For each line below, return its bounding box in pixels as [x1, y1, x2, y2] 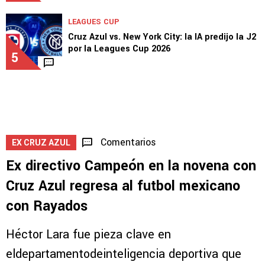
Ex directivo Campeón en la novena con [6, 156, 256, 176]
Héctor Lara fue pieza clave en [6, 225, 171, 243]
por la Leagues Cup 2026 [68, 42, 170, 55]
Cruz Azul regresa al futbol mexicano [6, 176, 240, 196]
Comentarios [101, 135, 156, 149]
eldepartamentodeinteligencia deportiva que [6, 245, 241, 263]
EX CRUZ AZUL [12, 137, 70, 147]
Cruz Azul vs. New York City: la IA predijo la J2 [68, 30, 256, 43]
